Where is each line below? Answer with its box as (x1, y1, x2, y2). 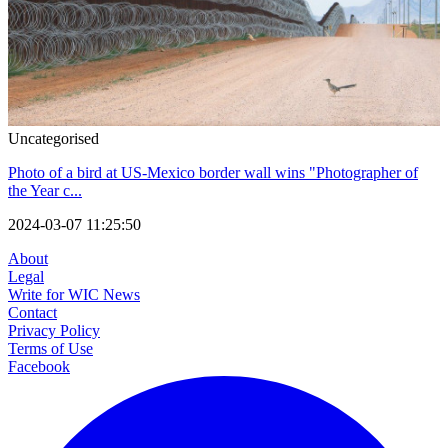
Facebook (8, 357, 70, 375)
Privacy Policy (8, 321, 100, 339)
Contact (8, 303, 57, 321)
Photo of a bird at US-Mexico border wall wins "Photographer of (8, 163, 418, 181)
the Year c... (8, 181, 82, 199)
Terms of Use (8, 339, 93, 357)
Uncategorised (8, 129, 99, 147)
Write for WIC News (8, 285, 140, 303)
